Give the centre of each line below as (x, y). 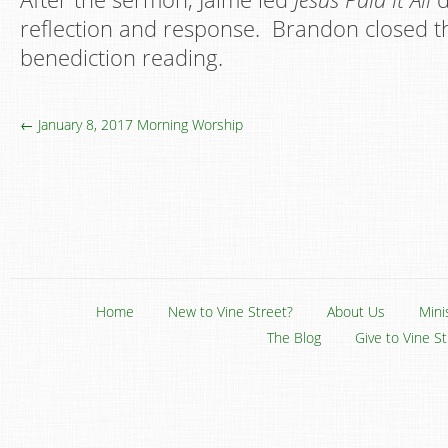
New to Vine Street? (230, 311)
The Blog (294, 337)
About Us (356, 311)
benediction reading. (121, 57)
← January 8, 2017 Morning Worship (131, 124)
